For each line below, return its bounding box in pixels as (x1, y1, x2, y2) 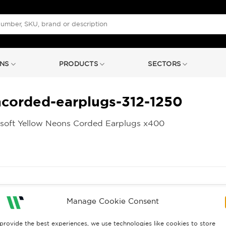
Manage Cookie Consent (67, 197, 159, 206)
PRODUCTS (59, 60, 98, 68)
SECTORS (148, 60, 181, 68)
